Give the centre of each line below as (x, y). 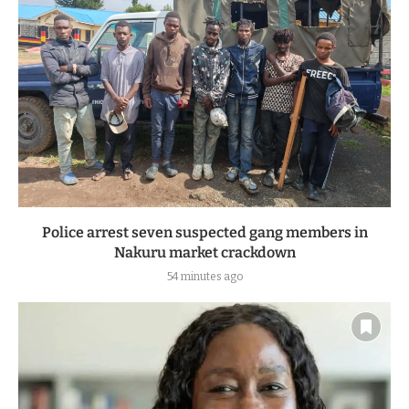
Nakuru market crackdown (204, 253)
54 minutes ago (204, 277)
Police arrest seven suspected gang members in (204, 233)
